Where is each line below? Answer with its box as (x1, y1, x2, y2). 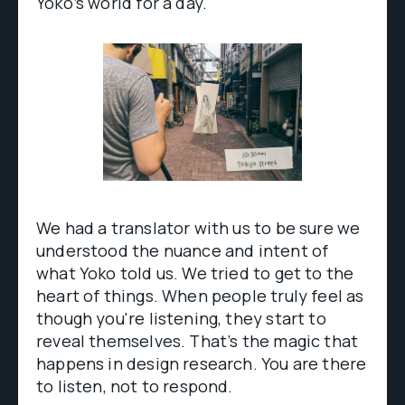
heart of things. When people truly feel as (36, 285, 364, 306)
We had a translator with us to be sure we (36, 217, 361, 239)
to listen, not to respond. (36, 375, 233, 397)
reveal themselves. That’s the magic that (36, 330, 359, 352)
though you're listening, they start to (36, 307, 326, 329)
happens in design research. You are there (36, 353, 367, 374)
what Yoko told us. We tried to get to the (36, 262, 354, 284)
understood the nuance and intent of (36, 240, 329, 261)
